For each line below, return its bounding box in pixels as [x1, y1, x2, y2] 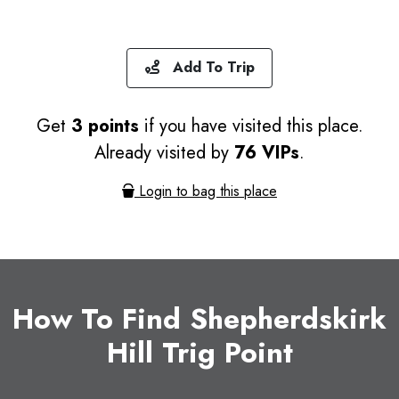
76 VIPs [234, 139, 299, 166]
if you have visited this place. [138, 112, 363, 139]
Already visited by [94, 139, 234, 166]
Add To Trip [159, 57, 255, 78]
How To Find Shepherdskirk [12, 297, 387, 339]
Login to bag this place [134, 180, 277, 201]
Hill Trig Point [106, 331, 293, 373]
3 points [70, 112, 139, 139]
